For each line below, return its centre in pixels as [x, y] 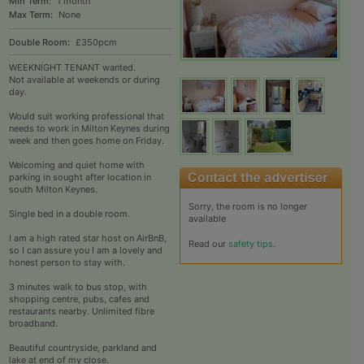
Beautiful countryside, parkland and [82, 348]
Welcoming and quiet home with [76, 165]
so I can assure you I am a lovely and [85, 251]
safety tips [250, 243]
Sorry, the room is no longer [247, 206]
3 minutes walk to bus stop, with [78, 287]
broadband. [33, 324]
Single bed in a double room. [69, 214]
